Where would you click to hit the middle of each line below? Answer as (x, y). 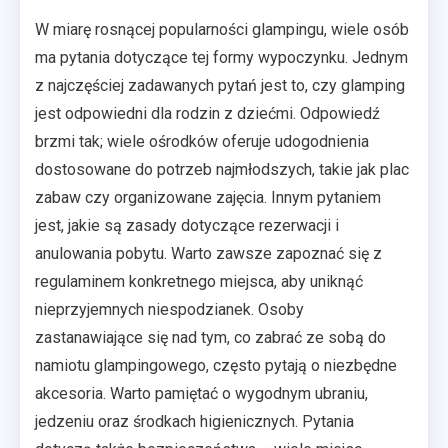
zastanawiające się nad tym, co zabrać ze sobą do (210, 338)
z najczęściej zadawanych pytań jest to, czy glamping (220, 86)
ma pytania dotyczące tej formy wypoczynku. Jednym (221, 58)
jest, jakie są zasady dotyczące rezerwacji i (187, 226)
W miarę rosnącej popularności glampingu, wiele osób (222, 30)
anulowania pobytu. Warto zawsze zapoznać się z (208, 254)
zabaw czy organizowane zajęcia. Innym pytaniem (208, 198)
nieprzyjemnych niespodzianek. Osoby (169, 310)
